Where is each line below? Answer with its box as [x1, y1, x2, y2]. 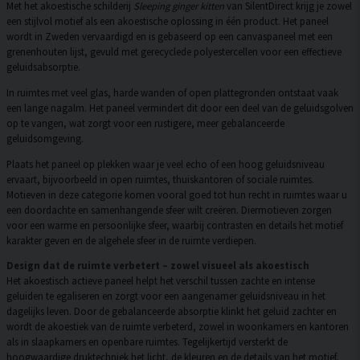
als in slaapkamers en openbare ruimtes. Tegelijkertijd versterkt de [6, 335, 288, 349]
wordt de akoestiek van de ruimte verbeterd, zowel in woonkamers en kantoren [6, 320, 349, 333]
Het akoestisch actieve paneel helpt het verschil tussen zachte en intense [6, 274, 315, 288]
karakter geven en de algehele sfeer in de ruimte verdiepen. [6, 233, 256, 247]
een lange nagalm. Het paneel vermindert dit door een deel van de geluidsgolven [6, 100, 354, 114]
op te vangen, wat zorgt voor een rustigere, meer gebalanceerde [6, 116, 284, 129]
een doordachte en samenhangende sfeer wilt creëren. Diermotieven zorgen [6, 202, 332, 216]
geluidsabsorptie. [6, 60, 80, 74]
